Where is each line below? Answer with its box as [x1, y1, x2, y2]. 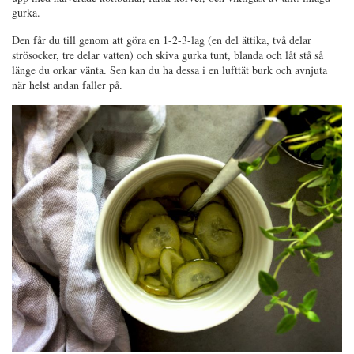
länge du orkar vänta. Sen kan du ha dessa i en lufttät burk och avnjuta [12, 62, 327, 77]
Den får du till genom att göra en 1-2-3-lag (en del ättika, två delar [12, 32, 311, 47]
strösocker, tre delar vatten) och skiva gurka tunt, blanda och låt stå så [12, 47, 323, 62]
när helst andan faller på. [12, 77, 122, 92]
